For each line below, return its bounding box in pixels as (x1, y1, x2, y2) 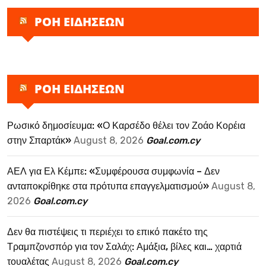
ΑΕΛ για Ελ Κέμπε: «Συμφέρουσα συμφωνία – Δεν (7, 165, 220, 177)
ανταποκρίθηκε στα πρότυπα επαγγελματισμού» (7, 180, 209, 192)
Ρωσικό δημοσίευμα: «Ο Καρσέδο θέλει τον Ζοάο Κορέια (7, 119, 245, 131)
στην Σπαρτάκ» (7, 134, 71, 146)
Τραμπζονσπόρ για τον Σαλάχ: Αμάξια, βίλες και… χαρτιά (7, 240, 242, 252)
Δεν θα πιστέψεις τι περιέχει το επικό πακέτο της (7, 226, 208, 237)
